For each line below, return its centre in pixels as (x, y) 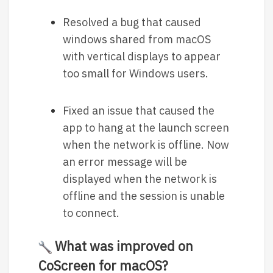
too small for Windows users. (136, 74)
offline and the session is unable (144, 196)
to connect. (91, 213)
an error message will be (125, 161)
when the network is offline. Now (146, 144)
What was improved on (122, 246)
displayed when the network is (140, 179)
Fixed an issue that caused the (139, 110)
